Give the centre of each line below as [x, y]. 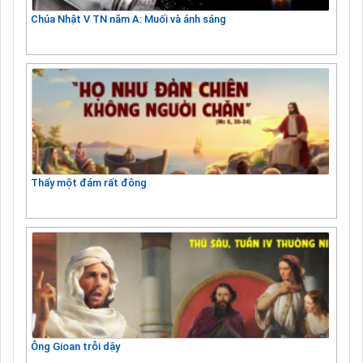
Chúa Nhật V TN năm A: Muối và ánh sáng [128, 19]
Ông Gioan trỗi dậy [75, 346]
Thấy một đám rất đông [89, 182]
